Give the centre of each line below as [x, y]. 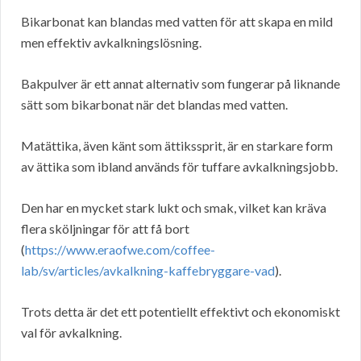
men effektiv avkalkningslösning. [111, 43]
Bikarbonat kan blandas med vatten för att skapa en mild [177, 22]
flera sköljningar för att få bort [105, 229]
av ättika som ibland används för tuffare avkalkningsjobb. [179, 167]
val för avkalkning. [71, 333]
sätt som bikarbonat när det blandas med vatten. [154, 105]
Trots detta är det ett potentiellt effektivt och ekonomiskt [180, 312]
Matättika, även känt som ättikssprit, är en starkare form [177, 146]
